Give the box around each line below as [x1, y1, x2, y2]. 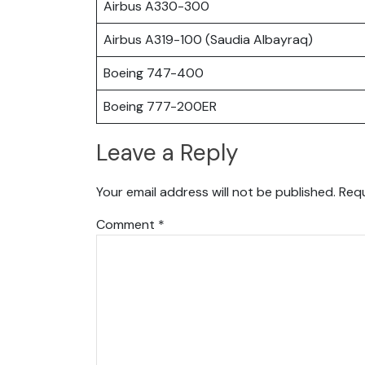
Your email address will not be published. [96, 182, 336, 200]
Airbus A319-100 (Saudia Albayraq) [103, 30, 313, 48]
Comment [96, 215, 158, 233]
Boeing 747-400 [103, 64, 204, 81]
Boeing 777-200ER [103, 97, 217, 115]
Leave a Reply [96, 138, 239, 169]
